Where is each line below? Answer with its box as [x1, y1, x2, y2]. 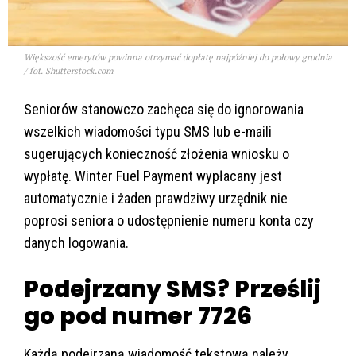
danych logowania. [24, 234, 129, 251]
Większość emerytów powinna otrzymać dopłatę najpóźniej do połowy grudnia [24, 51, 332, 63]
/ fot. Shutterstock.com [24, 64, 113, 76]
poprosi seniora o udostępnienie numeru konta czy [24, 211, 314, 229]
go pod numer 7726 [24, 300, 252, 332]
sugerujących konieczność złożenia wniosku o [24, 145, 289, 162]
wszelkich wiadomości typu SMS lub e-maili [24, 122, 272, 140]
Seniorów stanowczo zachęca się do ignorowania [24, 100, 304, 118]
